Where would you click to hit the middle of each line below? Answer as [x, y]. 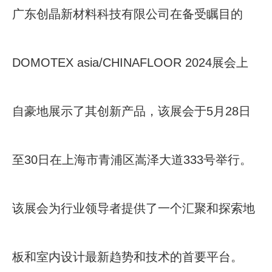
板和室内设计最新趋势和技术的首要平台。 [127, 257]
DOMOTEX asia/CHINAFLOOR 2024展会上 [130, 63]
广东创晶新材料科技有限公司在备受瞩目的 [127, 14]
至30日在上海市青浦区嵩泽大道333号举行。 [132, 160]
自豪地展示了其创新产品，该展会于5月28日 [131, 111]
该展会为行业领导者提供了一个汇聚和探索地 [134, 208]
